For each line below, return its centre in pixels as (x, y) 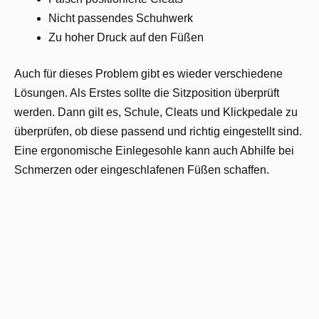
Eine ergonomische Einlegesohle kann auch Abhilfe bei (154, 151)
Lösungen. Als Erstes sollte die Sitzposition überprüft (147, 93)
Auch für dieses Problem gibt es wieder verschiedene (148, 74)
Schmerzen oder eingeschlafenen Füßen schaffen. (142, 170)
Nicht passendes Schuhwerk (121, 19)
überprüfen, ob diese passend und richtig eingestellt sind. (158, 132)
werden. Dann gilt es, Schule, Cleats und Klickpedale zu (156, 113)
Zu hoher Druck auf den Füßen (126, 38)
